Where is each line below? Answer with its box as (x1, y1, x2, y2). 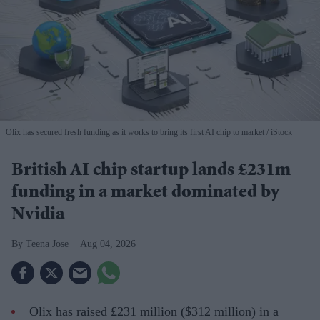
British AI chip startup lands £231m (11, 162, 291, 181)
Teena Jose (26, 239, 69, 250)
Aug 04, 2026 (80, 239, 136, 250)
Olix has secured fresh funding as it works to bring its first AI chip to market (6, 127, 264, 138)
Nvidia (11, 206, 64, 226)
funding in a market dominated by (11, 184, 279, 204)
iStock (269, 127, 292, 138)
